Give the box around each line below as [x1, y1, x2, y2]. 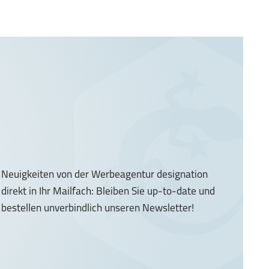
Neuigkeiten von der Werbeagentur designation [1, 169, 208, 180]
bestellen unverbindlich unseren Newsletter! [1, 203, 195, 214]
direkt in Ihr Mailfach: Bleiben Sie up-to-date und [1, 186, 216, 197]
